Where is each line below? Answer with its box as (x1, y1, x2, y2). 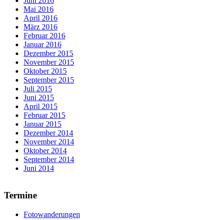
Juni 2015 (24, 93, 54, 102)
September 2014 (24, 155, 74, 164)
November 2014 (24, 137, 74, 146)
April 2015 (24, 102, 57, 111)
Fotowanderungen (24, 210, 80, 219)
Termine (4, 190, 37, 200)
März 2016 (24, 23, 57, 31)
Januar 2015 (24, 120, 61, 129)
